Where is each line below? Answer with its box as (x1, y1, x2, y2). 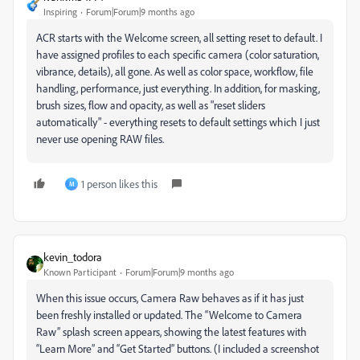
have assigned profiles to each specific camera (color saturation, (36, 47, 319, 61)
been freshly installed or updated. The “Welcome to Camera (36, 308, 302, 321)
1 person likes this (81, 177, 157, 190)
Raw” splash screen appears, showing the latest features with (36, 325, 307, 338)
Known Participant (43, 266, 117, 278)
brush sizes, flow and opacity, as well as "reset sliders (36, 98, 265, 112)
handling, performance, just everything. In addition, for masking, (36, 81, 320, 95)
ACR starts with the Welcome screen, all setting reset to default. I (36, 31, 322, 44)
